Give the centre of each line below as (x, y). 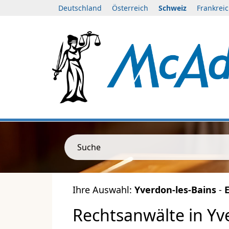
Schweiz (173, 8)
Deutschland (80, 8)
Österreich (130, 8)
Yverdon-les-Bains (175, 190)
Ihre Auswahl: (104, 190)
